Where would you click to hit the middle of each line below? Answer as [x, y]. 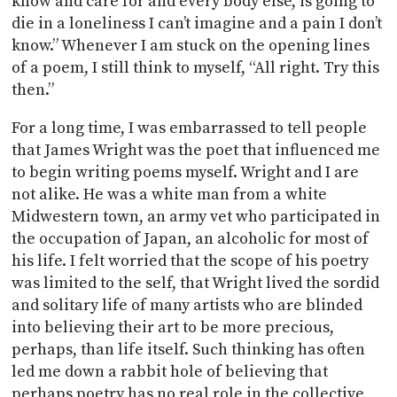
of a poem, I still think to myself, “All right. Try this [196, 68]
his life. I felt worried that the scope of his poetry [191, 261]
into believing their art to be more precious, [173, 327]
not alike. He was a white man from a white [170, 195]
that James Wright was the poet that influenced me [196, 150]
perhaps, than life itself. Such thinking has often [189, 350]
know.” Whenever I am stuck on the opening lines [191, 46]
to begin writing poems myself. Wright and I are [186, 172]
